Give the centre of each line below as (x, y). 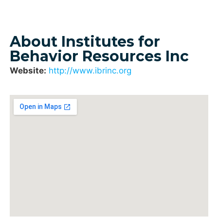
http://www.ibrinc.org (90, 71)
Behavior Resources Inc (99, 56)
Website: (28, 71)
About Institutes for (85, 42)
